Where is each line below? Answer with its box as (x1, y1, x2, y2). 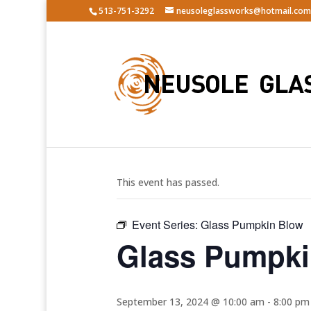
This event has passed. (117, 176, 219, 189)
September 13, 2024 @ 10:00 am (117, 295, 264, 308)
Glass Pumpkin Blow (201, 217, 303, 233)
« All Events (117, 130, 179, 146)
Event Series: (132, 217, 201, 233)
